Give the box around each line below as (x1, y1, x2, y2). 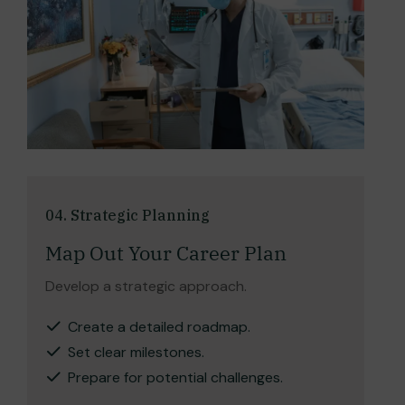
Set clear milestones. (68, 343, 204, 363)
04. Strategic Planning (45, 206, 210, 225)
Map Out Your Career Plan (45, 240, 287, 267)
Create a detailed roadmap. (68, 317, 250, 337)
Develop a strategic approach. (45, 277, 247, 297)
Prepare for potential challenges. (68, 368, 283, 388)
